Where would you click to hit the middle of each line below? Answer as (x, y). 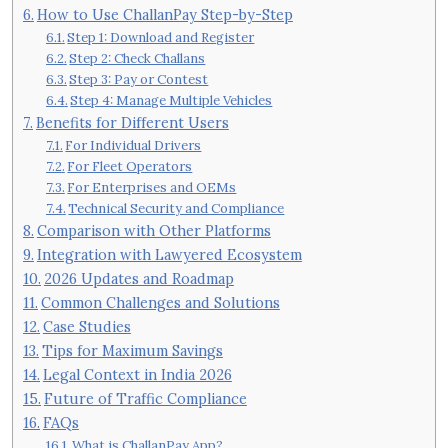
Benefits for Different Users (132, 122)
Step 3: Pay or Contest (139, 79)
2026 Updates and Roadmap (138, 278)
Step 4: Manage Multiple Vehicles (171, 100)
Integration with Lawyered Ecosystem (169, 254)
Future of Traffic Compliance (145, 398)
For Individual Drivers (133, 145)
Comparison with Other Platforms (153, 230)
